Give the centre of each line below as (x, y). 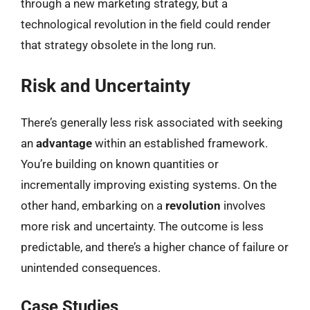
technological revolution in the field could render (146, 24)
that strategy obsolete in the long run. (118, 45)
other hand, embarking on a (93, 205)
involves (243, 205)
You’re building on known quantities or (120, 164)
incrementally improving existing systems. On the (149, 184)
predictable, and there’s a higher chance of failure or (155, 247)
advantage (64, 143)
